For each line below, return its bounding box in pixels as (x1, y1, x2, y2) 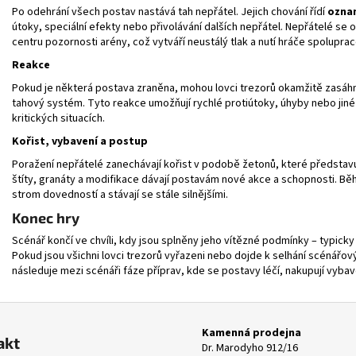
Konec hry (12, 208, 79, 226)
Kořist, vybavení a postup (12, 133, 148, 149)
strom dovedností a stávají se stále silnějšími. (12, 186, 228, 203)
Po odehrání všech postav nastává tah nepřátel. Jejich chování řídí (12, 3, 325, 20)
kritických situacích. (12, 110, 105, 126)
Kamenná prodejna (202, 324, 301, 341)
